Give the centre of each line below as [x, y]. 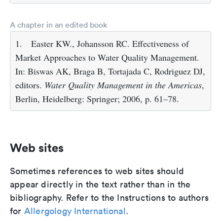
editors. [30, 85]
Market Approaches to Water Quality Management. [107, 57]
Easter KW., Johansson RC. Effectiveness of [110, 43]
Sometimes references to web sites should [97, 171]
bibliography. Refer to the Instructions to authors [110, 198]
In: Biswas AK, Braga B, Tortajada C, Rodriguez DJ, [110, 71]
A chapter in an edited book [58, 25]
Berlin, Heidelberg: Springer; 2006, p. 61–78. [97, 99]
